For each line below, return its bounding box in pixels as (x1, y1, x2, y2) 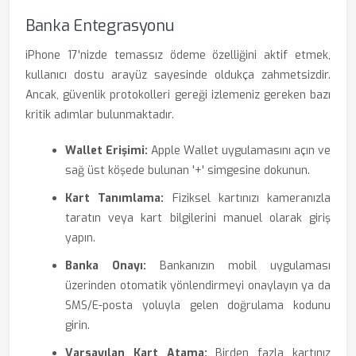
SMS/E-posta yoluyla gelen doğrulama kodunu (65, 298, 331, 313)
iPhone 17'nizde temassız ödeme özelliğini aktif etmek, (25, 48, 331, 63)
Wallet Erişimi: (65, 143, 148, 158)
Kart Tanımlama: (65, 191, 164, 206)
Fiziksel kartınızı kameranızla (164, 191, 331, 206)
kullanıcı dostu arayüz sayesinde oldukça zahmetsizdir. (25, 68, 331, 83)
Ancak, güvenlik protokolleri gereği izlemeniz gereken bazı (25, 87, 331, 103)
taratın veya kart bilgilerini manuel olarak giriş (65, 211, 331, 226)
